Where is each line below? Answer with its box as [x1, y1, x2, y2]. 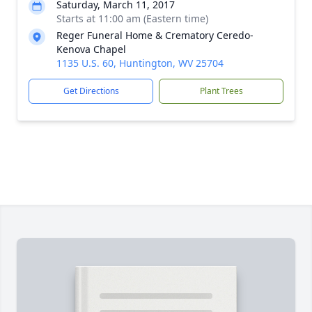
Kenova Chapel [56, 42, 126, 56]
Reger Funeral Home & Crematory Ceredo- [56, 29, 253, 42]
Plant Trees [199, 85, 243, 97]
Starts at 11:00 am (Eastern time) [56, 12, 208, 25]
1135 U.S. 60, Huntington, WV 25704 [56, 56, 224, 70]
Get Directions [63, 85, 119, 97]
